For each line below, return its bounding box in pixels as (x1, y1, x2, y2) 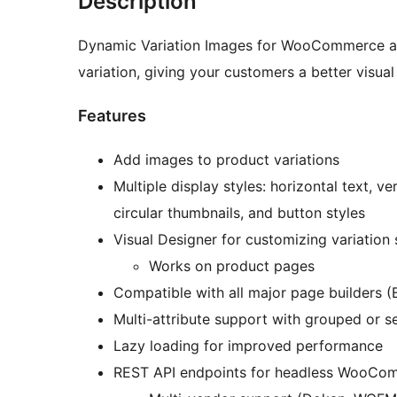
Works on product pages (149, 256, 315, 275)
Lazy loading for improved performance (113, 336, 383, 354)
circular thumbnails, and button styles (113, 203, 365, 222)
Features (78, 106, 146, 126)
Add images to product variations (113, 150, 339, 168)
